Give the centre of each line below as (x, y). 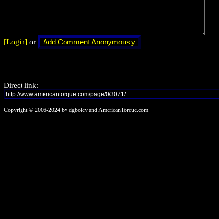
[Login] (16, 42)
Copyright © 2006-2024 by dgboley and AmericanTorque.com (76, 110)
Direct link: (21, 85)
